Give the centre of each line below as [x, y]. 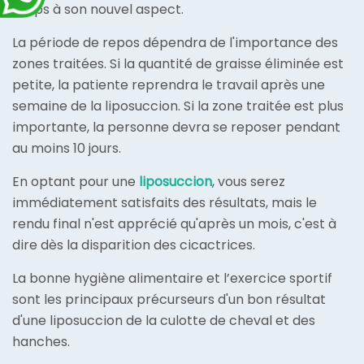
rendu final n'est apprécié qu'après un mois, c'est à [174, 224]
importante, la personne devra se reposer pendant [176, 128]
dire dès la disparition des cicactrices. [134, 245]
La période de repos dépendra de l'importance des [175, 43]
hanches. [41, 342]
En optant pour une [76, 182]
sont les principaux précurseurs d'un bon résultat [169, 300]
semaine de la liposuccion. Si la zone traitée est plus [178, 106]
